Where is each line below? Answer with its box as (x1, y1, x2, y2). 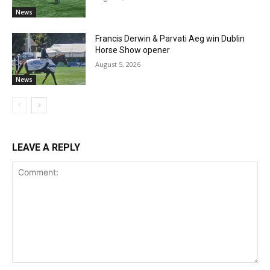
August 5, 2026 (95, 60, 141, 69)
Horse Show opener (95, 45, 171, 55)
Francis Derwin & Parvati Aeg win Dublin (95, 34, 245, 44)
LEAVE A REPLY (12, 142, 80, 154)
